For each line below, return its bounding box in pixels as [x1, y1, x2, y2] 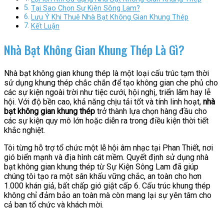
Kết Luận [30, 22, 59, 31]
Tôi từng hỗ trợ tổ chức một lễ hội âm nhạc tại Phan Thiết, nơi [4, 143, 213, 153]
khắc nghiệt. [4, 125, 45, 135]
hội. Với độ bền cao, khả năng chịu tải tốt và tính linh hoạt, [4, 97, 203, 107]
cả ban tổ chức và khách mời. [4, 200, 103, 210]
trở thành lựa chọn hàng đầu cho [95, 106, 207, 116]
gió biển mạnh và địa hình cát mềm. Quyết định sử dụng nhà [4, 152, 208, 162]
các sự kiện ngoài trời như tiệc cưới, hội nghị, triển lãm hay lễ [4, 87, 210, 97]
